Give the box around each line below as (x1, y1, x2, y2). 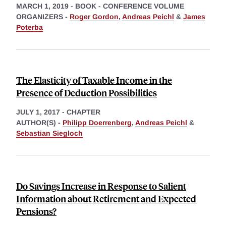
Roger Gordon (70, 13, 119, 21)
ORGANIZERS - (16, 13, 70, 21)
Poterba (16, 23, 43, 32)
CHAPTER (67, 108, 100, 117)
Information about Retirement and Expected (16, 192, 196, 205)
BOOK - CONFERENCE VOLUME (75, 2, 184, 11)
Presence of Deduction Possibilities (16, 86, 157, 99)
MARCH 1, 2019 (16, 2, 69, 11)
